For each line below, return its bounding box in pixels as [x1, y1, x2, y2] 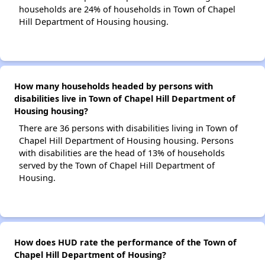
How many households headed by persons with [14, 80, 213, 92]
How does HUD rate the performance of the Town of [14, 237, 237, 248]
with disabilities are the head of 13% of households [19, 147, 225, 159]
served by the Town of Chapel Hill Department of [19, 160, 215, 172]
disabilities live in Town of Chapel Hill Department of [14, 93, 235, 105]
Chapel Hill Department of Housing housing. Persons [19, 135, 234, 147]
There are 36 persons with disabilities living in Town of [19, 122, 238, 134]
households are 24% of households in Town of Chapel [19, 4, 235, 15]
